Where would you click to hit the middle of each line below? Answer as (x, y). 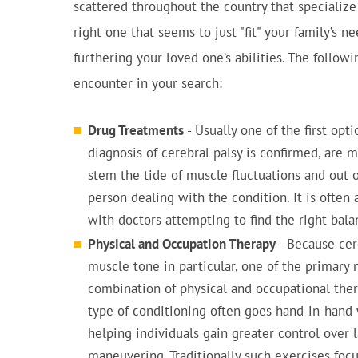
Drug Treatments (136, 130)
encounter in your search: (148, 83)
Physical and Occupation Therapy (182, 244)
